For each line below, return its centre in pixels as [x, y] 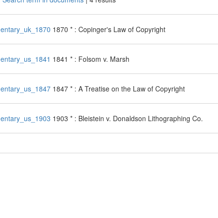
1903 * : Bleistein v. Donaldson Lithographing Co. [127, 118]
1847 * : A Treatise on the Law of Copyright [118, 89]
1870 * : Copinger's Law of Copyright [109, 29]
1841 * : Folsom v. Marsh [91, 59]
